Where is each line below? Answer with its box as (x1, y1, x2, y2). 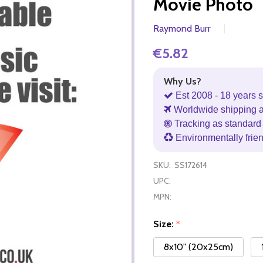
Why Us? (164, 75, 201, 87)
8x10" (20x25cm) (164, 241, 233, 253)
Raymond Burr (153, 22, 211, 34)
